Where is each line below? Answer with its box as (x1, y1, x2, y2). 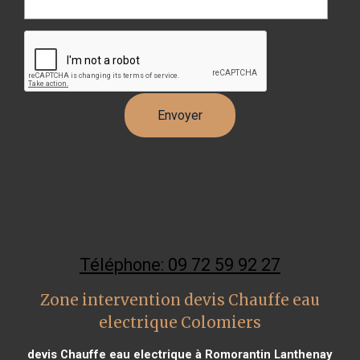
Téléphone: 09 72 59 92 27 (79, 254, 280, 275)
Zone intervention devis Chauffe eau (39, 290, 320, 309)
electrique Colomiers (98, 313, 261, 332)
